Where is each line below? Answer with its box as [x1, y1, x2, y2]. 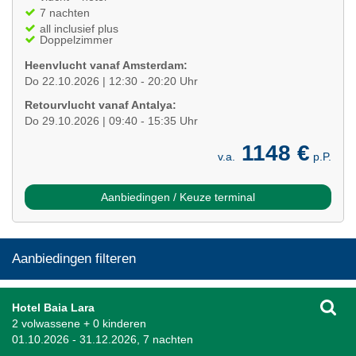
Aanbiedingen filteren [12, 250, 136, 266]
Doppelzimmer [40, 33, 113, 46]
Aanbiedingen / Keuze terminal [101, 190, 255, 203]
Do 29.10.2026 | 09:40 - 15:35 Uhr [25, 114, 198, 127]
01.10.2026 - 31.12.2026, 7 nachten [12, 332, 193, 346]
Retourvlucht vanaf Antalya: [25, 98, 176, 111]
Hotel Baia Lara [12, 300, 95, 314]
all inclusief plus [40, 21, 118, 35]
